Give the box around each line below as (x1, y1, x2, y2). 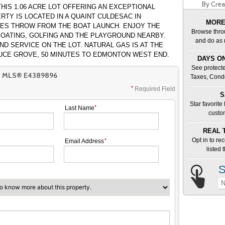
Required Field (135, 85, 175, 92)
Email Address (65, 137, 105, 145)
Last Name (65, 104, 95, 111)
